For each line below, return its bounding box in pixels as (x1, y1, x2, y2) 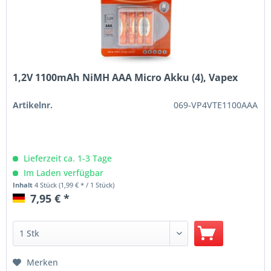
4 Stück (34, 180, 59, 190)
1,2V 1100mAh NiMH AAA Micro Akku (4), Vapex (13, 71, 238, 85)
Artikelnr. (13, 99, 53, 111)
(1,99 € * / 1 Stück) (59, 180, 115, 190)
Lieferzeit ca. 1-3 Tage (21, 152, 113, 165)
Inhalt (13, 180, 35, 190)
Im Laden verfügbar (21, 167, 104, 179)
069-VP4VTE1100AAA (174, 99, 258, 111)
